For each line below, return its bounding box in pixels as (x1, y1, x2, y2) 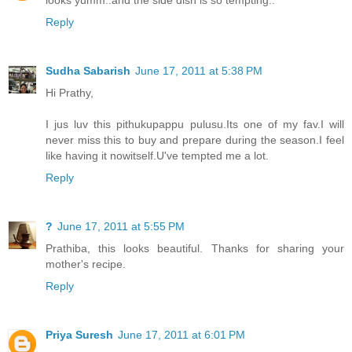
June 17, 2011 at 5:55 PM (57, 219, 185, 233)
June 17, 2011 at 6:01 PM (118, 328, 245, 341)
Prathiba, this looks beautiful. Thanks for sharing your (46, 241, 344, 255)
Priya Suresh (46, 328, 113, 341)
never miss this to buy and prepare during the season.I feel (46, 133, 344, 146)
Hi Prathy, (46, 86, 93, 99)
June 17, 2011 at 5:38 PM (135, 64, 262, 77)
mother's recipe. (46, 257, 126, 270)
